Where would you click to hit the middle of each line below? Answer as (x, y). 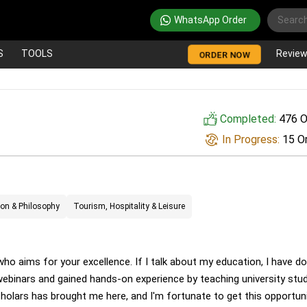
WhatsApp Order (210, 20)
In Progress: (251, 139)
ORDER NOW (224, 55)
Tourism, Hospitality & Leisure (129, 206)
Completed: (248, 119)
